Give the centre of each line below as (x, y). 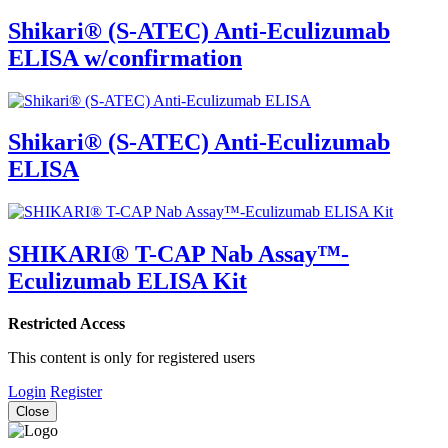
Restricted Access (66, 324)
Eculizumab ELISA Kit (127, 281)
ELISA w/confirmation (125, 57)
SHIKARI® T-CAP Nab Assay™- (178, 254)
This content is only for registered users (131, 358)
